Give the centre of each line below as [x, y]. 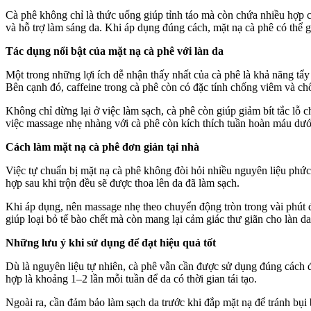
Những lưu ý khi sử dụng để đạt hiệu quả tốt [111, 242]
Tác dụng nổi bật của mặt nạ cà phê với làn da [115, 51]
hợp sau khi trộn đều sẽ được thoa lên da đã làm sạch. [123, 183]
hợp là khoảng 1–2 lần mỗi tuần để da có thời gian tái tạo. [131, 278]
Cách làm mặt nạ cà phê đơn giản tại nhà [102, 146]
